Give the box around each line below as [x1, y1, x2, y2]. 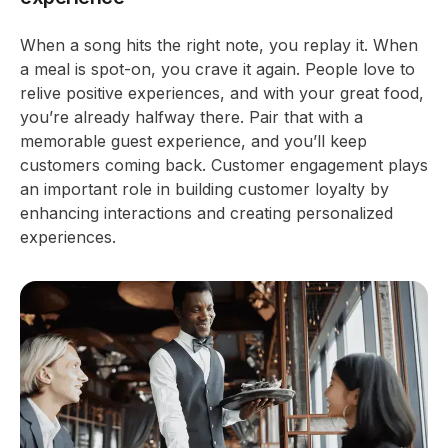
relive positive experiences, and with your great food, [20, 83, 424, 103]
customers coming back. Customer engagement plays [20, 155, 428, 175]
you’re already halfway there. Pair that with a [20, 107, 363, 127]
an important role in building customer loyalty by [20, 179, 389, 199]
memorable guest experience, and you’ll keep [20, 131, 367, 151]
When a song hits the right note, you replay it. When [20, 35, 418, 55]
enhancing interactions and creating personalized [20, 203, 393, 223]
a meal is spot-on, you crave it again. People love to [20, 59, 415, 79]
